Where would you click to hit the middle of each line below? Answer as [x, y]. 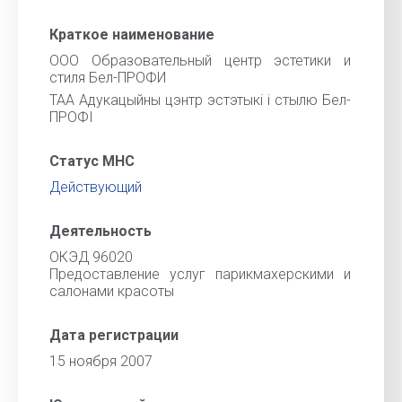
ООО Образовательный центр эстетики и [200, 61]
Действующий [96, 187]
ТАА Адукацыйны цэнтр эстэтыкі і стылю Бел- [200, 100]
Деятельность [100, 231]
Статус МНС [92, 161]
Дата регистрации [114, 335]
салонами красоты [112, 291]
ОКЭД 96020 [91, 257]
